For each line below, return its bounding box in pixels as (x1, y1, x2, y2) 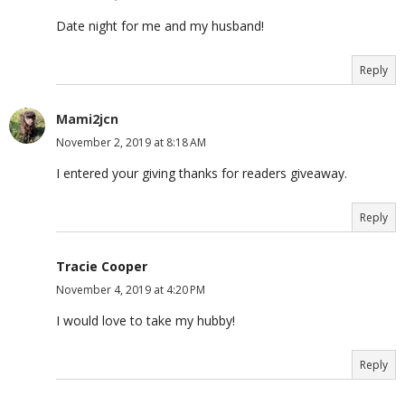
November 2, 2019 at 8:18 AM (56, 135, 206, 151)
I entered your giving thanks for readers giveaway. (56, 165, 347, 183)
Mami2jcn (56, 110, 118, 128)
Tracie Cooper (56, 258, 147, 276)
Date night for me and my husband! (56, 17, 264, 35)
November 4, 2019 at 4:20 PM (56, 282, 205, 298)
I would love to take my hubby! (56, 312, 235, 330)
